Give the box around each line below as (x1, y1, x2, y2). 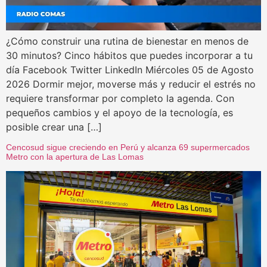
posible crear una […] (6, 121, 102, 133)
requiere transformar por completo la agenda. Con (6, 92, 234, 105)
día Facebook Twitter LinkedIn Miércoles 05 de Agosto (6, 64, 254, 76)
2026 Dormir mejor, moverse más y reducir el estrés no (6, 78, 256, 91)
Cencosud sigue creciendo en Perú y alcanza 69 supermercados (6, 142, 250, 153)
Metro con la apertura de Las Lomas (6, 152, 144, 162)
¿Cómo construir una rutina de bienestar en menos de (6, 35, 249, 48)
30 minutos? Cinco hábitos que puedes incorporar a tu (6, 49, 253, 62)
